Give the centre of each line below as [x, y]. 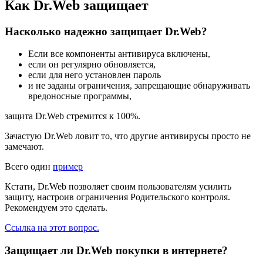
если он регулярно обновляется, [92, 65]
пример [68, 167]
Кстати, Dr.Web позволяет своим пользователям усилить [118, 187]
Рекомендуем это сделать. [56, 208]
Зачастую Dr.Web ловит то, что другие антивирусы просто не [128, 136]
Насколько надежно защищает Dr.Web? [106, 31]
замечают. [24, 147]
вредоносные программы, [80, 96]
